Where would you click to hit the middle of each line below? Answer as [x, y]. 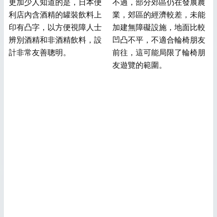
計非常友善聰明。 [40, 53]
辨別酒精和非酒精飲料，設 [55, 40]
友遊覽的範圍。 [140, 65]
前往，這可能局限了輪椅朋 [159, 53]
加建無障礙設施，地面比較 [159, 28]
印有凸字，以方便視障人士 [55, 28]
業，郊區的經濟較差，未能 [159, 15]
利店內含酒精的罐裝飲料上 [55, 15]
